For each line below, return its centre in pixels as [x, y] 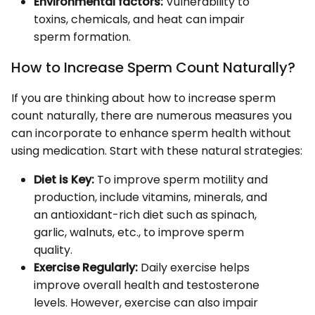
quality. [53, 250]
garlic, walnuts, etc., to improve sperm [139, 232]
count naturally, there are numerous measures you [152, 115]
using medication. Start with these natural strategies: [157, 150]
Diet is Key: [64, 179]
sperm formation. [82, 37]
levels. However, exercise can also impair [146, 302]
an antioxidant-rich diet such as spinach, [145, 214]
